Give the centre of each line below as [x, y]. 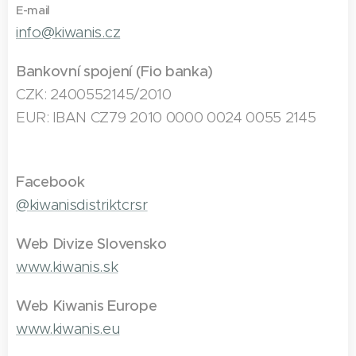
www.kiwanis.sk [67, 266]
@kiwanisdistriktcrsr [82, 204]
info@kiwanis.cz [68, 32]
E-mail [33, 10]
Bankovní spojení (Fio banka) [115, 71]
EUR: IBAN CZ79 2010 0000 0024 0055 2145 [166, 117]
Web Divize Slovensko [91, 243]
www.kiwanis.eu [68, 328]
